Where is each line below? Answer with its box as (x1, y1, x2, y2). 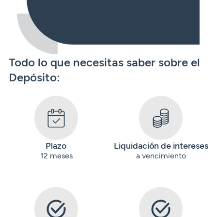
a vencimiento (136, 151, 186, 160)
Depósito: (9, 70, 60, 84)
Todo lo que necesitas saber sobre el (9, 55, 200, 69)
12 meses (40, 151, 73, 160)
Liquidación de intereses (113, 140, 208, 151)
